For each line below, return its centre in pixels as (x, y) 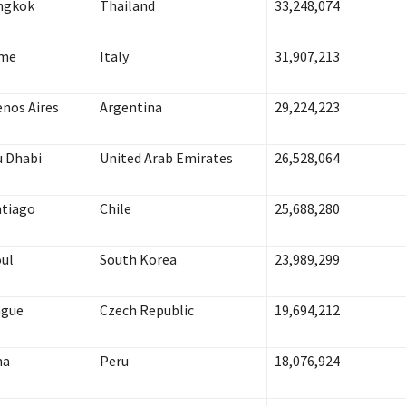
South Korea (138, 260)
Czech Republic (146, 310)
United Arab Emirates (166, 158)
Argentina (130, 107)
